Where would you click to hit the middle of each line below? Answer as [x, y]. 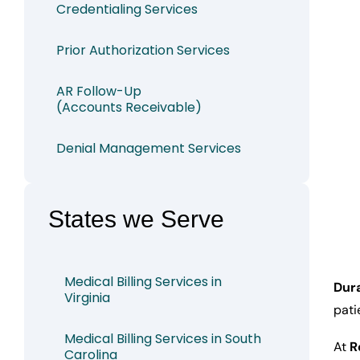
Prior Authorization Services [143, 51]
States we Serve [136, 219]
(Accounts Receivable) [129, 108]
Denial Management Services [149, 149]
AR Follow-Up [99, 92]
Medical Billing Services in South [163, 339]
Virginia [87, 298]
